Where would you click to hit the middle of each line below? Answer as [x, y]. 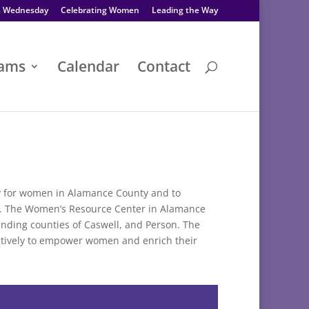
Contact [164, 66]
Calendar [88, 66]
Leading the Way [185, 10]
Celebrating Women [100, 10]
